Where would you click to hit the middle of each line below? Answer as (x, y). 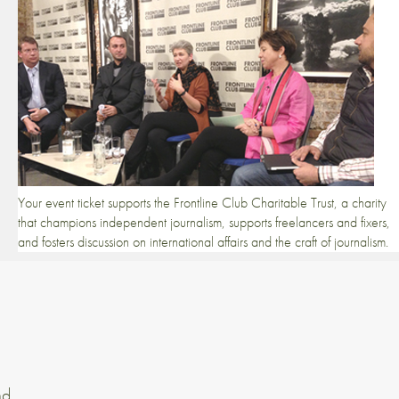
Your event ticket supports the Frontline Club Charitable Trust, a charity (202, 202)
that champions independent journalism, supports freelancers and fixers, (204, 222)
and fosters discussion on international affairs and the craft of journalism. (203, 241)
